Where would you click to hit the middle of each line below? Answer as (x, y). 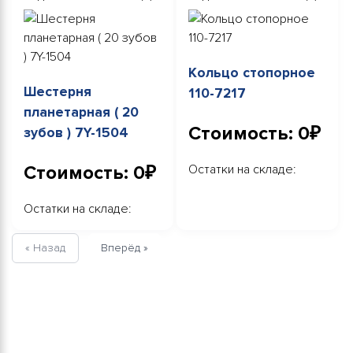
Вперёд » (124, 247)
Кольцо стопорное (252, 72)
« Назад (45, 247)
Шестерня (58, 91)
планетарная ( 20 (81, 112)
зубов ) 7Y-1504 (76, 132)
